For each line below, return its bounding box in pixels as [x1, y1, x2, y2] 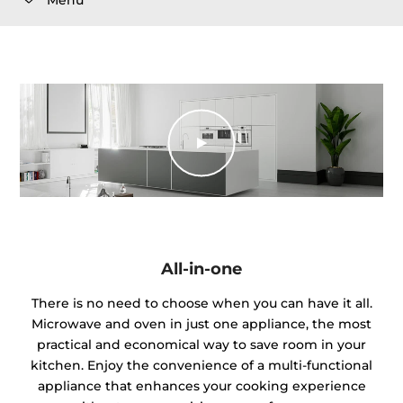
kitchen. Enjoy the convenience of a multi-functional [31, 357, 372, 374]
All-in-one [161, 257, 242, 279]
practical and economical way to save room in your [37, 336, 366, 354]
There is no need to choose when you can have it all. [31, 295, 372, 312]
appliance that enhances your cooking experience [37, 378, 366, 395]
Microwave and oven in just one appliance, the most [31, 316, 372, 333]
